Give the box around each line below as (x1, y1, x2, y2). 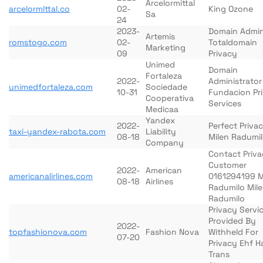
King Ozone (208, 4, 253, 14)
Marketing (146, 42, 186, 53)
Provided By (208, 215, 256, 226)
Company (146, 137, 184, 148)
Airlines (146, 176, 173, 187)
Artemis (146, 31, 175, 42)
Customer (208, 160, 247, 170)
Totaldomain (208, 37, 257, 48)
